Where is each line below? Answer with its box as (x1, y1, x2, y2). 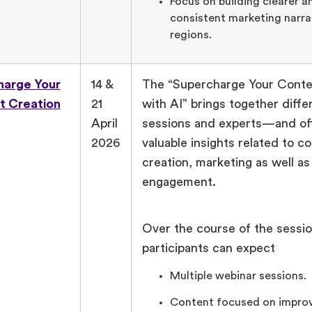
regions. (169, 29, 214, 41)
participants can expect (141, 241, 275, 254)
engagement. (141, 175, 216, 189)
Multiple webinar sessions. (169, 270, 306, 282)
